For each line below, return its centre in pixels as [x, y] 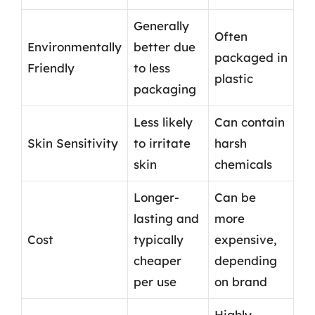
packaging [165, 89]
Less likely [163, 122]
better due [165, 46]
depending [246, 260]
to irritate [162, 143]
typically [159, 239]
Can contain [250, 122]
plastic [234, 78]
